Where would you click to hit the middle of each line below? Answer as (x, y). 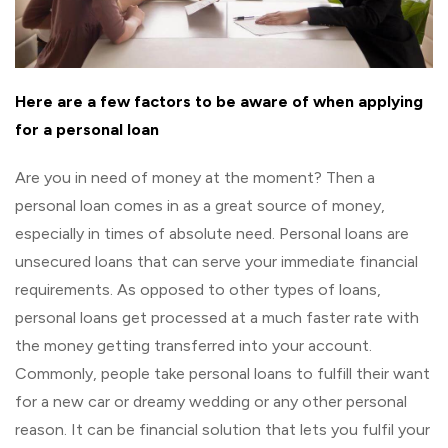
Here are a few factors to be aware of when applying (219, 101)
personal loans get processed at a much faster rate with (217, 317)
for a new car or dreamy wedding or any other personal (211, 401)
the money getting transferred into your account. (193, 345)
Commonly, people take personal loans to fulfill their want (222, 373)
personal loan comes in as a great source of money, (200, 205)
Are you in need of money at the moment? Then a (195, 177)
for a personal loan (87, 129)
